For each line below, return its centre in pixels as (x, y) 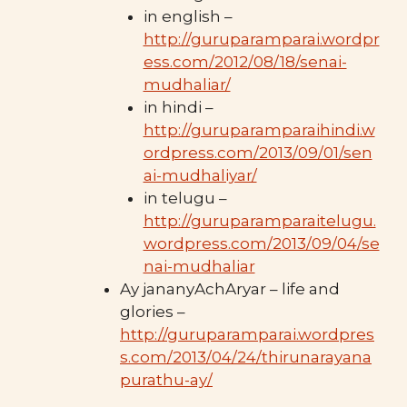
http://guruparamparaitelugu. (259, 221)
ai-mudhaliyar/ (200, 176)
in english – (188, 17)
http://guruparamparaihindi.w (259, 130)
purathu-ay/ (166, 380)
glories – (153, 312)
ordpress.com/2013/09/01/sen (258, 153)
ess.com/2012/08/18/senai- (245, 62)
